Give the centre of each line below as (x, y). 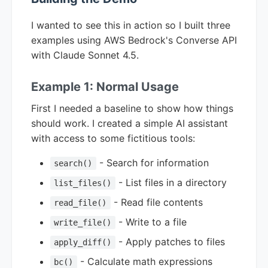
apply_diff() (83, 242)
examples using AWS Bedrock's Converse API (134, 40)
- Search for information (152, 162)
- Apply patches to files (170, 241)
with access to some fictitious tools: (113, 138)
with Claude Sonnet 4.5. (85, 55)
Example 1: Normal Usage (105, 86)
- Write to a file (151, 222)
